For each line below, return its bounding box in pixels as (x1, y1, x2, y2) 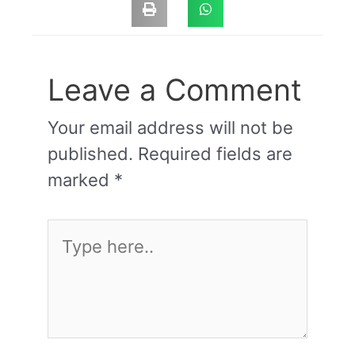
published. (48, 143, 133, 164)
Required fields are (138, 143, 292, 164)
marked (48, 169, 114, 190)
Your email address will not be (48, 116, 293, 138)
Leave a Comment (48, 71, 302, 108)
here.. (47, 246, 94, 268)
